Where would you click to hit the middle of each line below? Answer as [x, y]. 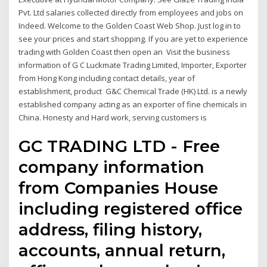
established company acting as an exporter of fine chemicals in [133, 104]
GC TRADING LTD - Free [119, 146]
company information [112, 167]
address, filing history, [111, 230]
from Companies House [119, 188]
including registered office [131, 209]
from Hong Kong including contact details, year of [107, 78]
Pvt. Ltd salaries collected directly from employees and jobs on [131, 12]
